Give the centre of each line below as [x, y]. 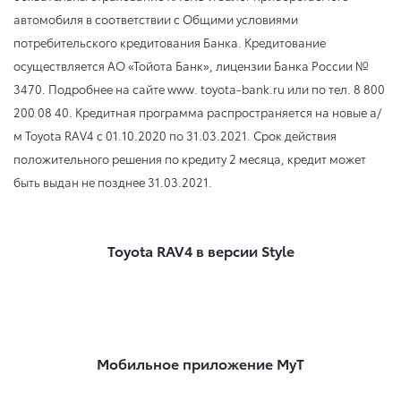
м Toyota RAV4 [55, 135]
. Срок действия [292, 135]
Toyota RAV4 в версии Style [200, 250]
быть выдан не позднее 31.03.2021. [113, 181]
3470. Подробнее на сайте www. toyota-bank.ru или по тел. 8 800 [200, 88]
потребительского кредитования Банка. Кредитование [170, 42]
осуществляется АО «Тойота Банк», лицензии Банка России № [192, 65]
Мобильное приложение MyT [200, 363]
